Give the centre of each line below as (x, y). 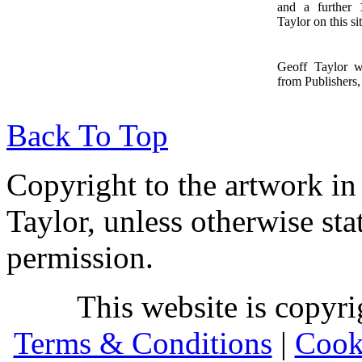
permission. (80, 257)
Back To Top (87, 135)
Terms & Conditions (143, 343)
